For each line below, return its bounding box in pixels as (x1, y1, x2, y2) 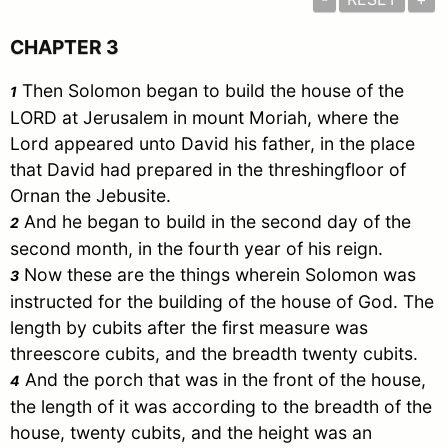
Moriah (249, 107, 307, 129)
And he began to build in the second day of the (19, 211, 411, 233)
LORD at (10, 107, 83, 129)
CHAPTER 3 (10, 34, 119, 59)
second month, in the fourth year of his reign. (10, 238, 383, 260)
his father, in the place (229, 133, 415, 155)
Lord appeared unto (10, 133, 181, 155)
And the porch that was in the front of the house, (20, 369, 426, 391)
